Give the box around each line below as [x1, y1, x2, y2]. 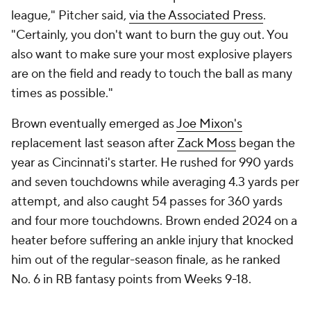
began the [236, 135, 295, 151]
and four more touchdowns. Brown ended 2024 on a [11, 213, 297, 229]
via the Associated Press [129, 8, 263, 24]
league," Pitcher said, [11, 8, 129, 24]
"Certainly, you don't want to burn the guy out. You [11, 27, 288, 43]
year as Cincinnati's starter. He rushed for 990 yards [11, 155, 294, 171]
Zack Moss [177, 135, 236, 151]
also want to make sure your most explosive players [11, 47, 292, 62]
